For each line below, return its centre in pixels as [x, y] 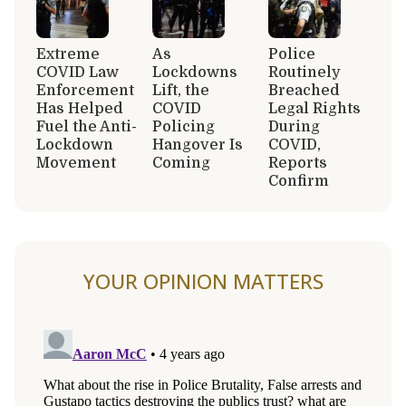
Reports [298, 163]
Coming [181, 163]
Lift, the [181, 90]
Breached [304, 90]
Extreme [68, 54]
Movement [76, 163]
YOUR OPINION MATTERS [203, 281]
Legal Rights [314, 108]
